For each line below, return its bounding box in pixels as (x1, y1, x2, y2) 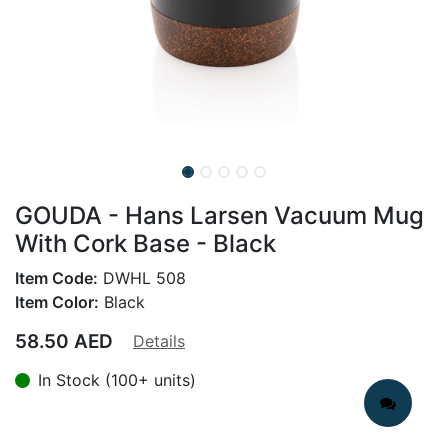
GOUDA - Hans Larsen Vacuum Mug (15, 201, 424, 230)
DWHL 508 (98, 268, 186, 288)
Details (133, 331, 185, 351)
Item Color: (15, 292, 99, 312)
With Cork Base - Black (15, 229, 276, 258)
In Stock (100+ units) (38, 370, 196, 390)
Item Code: (15, 268, 98, 288)
